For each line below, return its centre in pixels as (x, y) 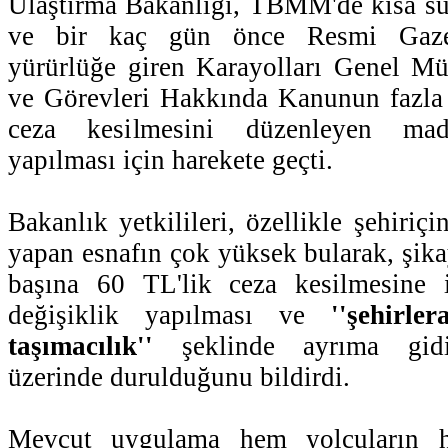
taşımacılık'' (80, 345)
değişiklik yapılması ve (169, 314)
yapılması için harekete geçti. (170, 159)
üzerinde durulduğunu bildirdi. (179, 376)
